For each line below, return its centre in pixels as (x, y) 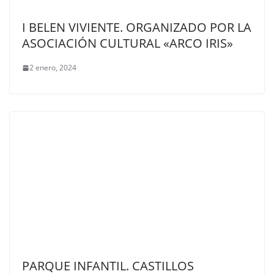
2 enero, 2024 (53, 68)
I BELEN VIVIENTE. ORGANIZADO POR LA (137, 28)
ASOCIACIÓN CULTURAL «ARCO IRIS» (128, 43)
